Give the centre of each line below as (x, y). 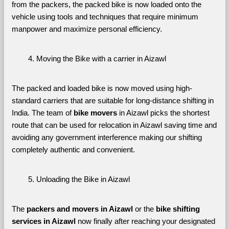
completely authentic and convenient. (73, 150)
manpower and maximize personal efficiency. (87, 29)
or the (144, 209)
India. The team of (42, 113)
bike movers (96, 113)
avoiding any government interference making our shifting (107, 138)
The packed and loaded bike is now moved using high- (102, 88)
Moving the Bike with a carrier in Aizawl (101, 59)
